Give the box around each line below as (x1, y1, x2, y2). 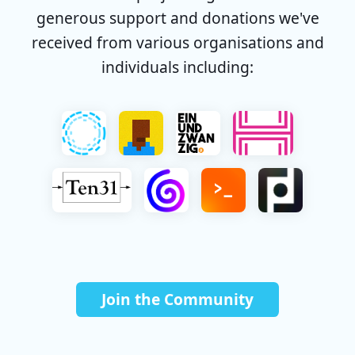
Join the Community (101, 288, 254, 311)
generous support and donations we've (36, 7, 319, 29)
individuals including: (101, 56, 254, 78)
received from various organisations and (31, 32, 324, 53)
